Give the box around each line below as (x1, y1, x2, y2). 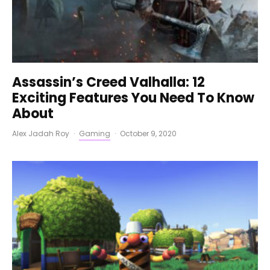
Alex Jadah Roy (12, 128, 69, 139)
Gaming (79, 128, 110, 139)
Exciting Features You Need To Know (12, 89, 254, 108)
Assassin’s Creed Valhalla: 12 (12, 73, 205, 92)
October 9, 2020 (120, 128, 177, 139)
